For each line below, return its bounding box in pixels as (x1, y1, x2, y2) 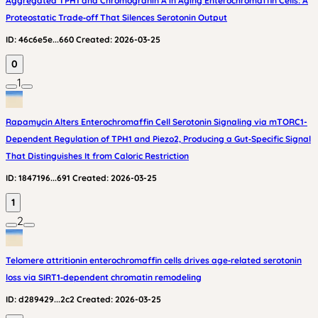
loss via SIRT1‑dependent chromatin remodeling (6, 272, 202, 283)
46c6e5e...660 (18, 34, 74, 45)
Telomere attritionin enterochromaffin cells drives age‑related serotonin (6, 255, 302, 265)
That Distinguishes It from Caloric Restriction (6, 150, 189, 161)
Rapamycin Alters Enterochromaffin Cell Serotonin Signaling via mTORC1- (6, 116, 307, 127)
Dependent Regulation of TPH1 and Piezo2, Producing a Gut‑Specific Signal (6, 133, 311, 144)
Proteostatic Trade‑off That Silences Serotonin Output (6, 12, 227, 23)
